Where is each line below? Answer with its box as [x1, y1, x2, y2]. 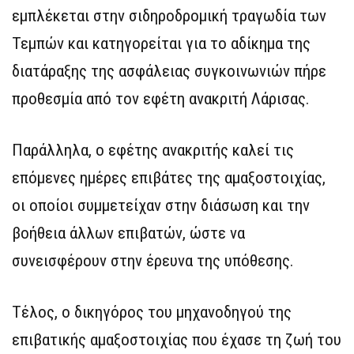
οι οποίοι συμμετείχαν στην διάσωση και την [12, 195, 310, 215]
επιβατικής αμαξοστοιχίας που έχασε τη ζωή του [12, 330, 341, 349]
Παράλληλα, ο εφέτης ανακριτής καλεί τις [12, 140, 294, 160]
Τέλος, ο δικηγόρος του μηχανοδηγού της [12, 302, 292, 322]
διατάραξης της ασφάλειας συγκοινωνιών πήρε [12, 61, 326, 81]
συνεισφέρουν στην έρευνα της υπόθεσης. [12, 250, 294, 270]
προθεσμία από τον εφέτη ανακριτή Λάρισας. [12, 88, 310, 108]
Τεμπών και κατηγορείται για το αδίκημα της [12, 33, 311, 53]
